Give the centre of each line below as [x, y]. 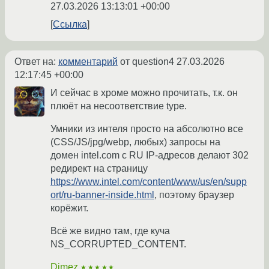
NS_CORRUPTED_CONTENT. [118, 244]
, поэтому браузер [194, 195]
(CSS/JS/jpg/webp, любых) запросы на [135, 142]
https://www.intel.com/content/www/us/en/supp [149, 181]
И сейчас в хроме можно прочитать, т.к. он [144, 92]
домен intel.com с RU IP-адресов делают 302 [150, 155]
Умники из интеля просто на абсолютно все [147, 128]
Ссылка [70, 24]
